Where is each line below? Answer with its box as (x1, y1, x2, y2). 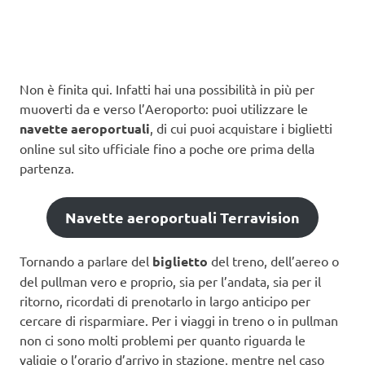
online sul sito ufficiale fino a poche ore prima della (20, 140, 314, 157)
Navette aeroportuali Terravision (65, 208, 300, 227)
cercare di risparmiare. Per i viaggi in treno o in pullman (20, 311, 338, 328)
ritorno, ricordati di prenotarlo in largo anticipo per (20, 292, 310, 309)
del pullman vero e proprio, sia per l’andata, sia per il (20, 272, 321, 289)
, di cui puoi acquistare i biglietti (150, 120, 332, 137)
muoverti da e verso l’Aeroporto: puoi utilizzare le (20, 100, 308, 117)
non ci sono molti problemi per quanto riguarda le (20, 331, 306, 348)
